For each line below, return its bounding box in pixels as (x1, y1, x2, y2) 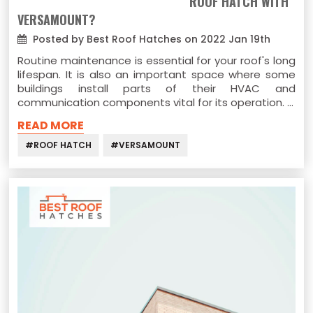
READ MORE (17, 117, 85, 134)
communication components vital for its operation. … (17, 95, 294, 110)
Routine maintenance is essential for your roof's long (17, 53, 296, 68)
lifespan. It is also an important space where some (17, 67, 296, 82)
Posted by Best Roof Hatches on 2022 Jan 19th (30, 32, 271, 47)
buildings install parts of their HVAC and (17, 81, 296, 96)
